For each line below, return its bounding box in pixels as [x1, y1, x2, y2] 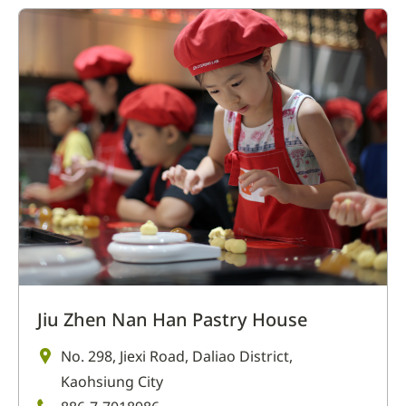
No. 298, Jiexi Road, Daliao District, [61, 345, 293, 366]
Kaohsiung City [61, 371, 163, 391]
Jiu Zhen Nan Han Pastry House [37, 306, 307, 332]
